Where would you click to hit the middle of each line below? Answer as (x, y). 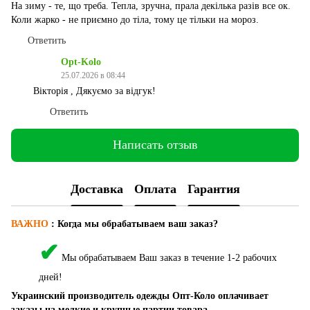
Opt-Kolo (81, 62)
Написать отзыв (155, 145)
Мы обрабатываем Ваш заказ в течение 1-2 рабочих (169, 257)
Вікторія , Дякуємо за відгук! (94, 91)
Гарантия (213, 189)
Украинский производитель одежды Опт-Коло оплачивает (140, 295)
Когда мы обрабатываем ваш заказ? (138, 224)
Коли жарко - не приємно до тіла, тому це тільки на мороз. (135, 19)
